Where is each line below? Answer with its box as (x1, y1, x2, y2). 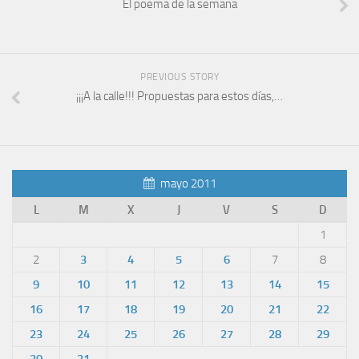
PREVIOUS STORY (140, 71, 219, 83)
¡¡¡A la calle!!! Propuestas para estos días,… (76, 88, 283, 103)
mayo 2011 (159, 175, 216, 191)
